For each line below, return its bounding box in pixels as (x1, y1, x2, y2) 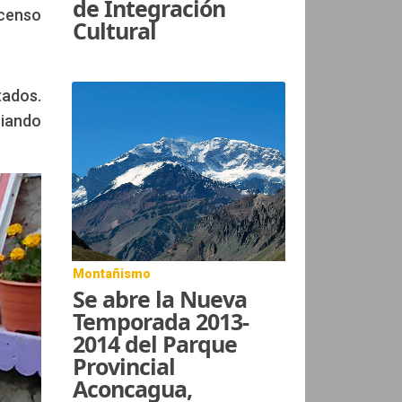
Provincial (73, 350, 176, 381)
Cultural (73, 14, 157, 46)
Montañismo (73, 266, 152, 281)
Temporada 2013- (73, 305, 249, 336)
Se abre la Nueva (73, 283, 248, 314)
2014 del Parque (73, 328, 238, 359)
